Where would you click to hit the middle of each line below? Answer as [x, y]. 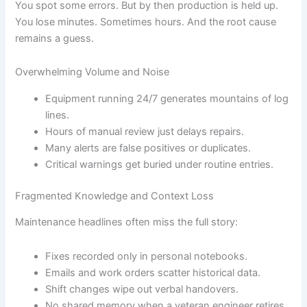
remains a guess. [55, 38]
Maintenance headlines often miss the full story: [127, 222]
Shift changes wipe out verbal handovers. [142, 289]
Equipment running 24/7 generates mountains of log [167, 98]
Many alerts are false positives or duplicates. [148, 148]
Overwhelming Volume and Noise [93, 72]
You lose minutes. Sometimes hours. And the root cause [146, 22]
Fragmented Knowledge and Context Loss [115, 196]
